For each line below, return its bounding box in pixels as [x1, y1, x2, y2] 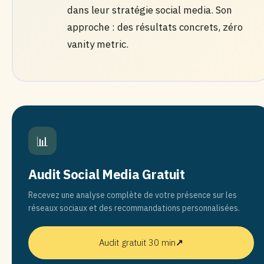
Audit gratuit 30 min [99, 237, 176, 248]
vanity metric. [67, 37, 128, 51]
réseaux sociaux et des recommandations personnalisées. [28, 203, 240, 213]
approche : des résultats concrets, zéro [67, 20, 243, 34]
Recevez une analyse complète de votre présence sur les [28, 190, 237, 200]
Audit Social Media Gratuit [28, 166, 185, 183]
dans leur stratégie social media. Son [67, 3, 232, 16]
